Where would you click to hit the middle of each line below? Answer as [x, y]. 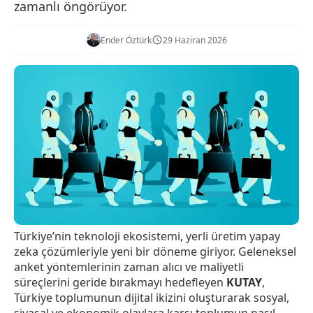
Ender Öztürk [126, 40]
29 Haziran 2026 [195, 40]
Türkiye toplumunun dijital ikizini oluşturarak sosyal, [152, 298]
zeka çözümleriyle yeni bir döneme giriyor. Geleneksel [155, 252]
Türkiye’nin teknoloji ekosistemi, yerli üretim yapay [147, 236]
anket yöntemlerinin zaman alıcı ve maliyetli [129, 267]
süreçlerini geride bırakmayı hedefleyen [120, 283]
